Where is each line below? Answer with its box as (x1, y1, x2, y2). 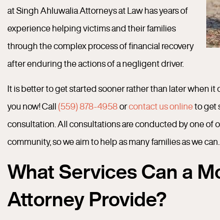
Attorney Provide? (7, 189, 166, 209)
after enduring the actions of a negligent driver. (7, 59, 184, 68)
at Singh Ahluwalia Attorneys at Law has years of (7, 6, 188, 15)
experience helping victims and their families (7, 24, 176, 32)
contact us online (129, 102, 193, 110)
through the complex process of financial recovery (7, 41, 194, 50)
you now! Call (7, 102, 58, 110)
